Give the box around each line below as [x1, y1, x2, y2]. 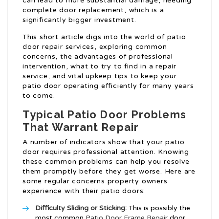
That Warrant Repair [22, 121, 139, 134]
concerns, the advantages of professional [22, 52, 173, 61]
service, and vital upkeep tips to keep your [22, 72, 177, 81]
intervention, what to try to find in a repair [22, 62, 176, 71]
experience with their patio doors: [22, 187, 146, 196]
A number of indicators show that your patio [22, 138, 185, 147]
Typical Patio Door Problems [22, 108, 186, 121]
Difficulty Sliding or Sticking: [35, 204, 127, 213]
